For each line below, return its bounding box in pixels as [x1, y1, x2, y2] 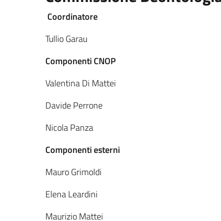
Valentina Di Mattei [45, 76, 116, 90]
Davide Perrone [45, 99, 103, 112]
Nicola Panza [45, 121, 93, 134]
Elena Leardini [45, 187, 98, 201]
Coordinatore [47, 10, 98, 23]
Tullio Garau [45, 32, 87, 45]
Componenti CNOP [45, 54, 116, 68]
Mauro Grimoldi [45, 165, 102, 179]
